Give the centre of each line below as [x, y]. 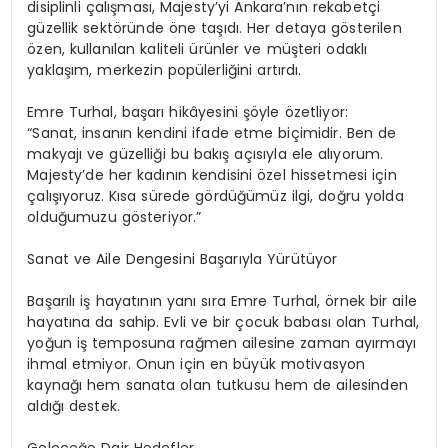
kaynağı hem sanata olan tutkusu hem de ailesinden [217, 385]
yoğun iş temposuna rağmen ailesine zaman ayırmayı [222, 343]
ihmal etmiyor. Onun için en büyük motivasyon [196, 364]
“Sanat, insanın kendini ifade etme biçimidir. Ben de [212, 133]
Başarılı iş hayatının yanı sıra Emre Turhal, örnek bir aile [222, 301]
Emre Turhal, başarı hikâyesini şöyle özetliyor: [188, 112]
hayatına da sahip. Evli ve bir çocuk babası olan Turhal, [223, 322]
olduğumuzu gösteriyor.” [114, 217]
